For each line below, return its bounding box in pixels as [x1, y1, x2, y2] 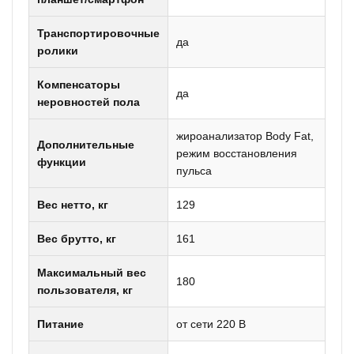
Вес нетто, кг [37, 198, 108, 211]
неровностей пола [37, 96, 140, 108]
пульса [176, 164, 212, 177]
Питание [37, 318, 84, 330]
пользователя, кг [37, 284, 133, 296]
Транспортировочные [37, 27, 160, 40]
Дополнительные [37, 138, 134, 151]
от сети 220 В [176, 318, 246, 330]
